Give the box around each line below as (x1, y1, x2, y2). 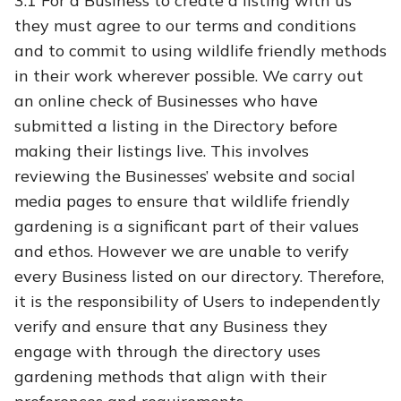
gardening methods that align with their (14, 366, 327, 387)
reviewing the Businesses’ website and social (14, 166, 355, 186)
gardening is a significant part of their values (14, 216, 359, 236)
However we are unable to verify (98, 241, 349, 261)
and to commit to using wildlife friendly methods (14, 40, 387, 61)
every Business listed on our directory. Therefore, (14, 266, 384, 286)
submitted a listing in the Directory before (14, 115, 337, 136)
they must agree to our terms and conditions (14, 15, 356, 36)
